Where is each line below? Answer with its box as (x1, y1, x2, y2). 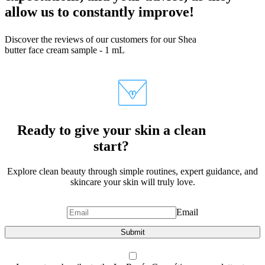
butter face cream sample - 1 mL (5, 45, 125, 56)
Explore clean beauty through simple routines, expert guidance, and (7, 166, 258, 176)
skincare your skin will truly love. (70, 176, 195, 187)
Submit (120, 227, 145, 237)
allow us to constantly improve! (5, 4, 194, 20)
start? (93, 138, 129, 154)
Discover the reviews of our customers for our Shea (5, 34, 196, 45)
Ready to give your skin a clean (17, 122, 206, 138)
